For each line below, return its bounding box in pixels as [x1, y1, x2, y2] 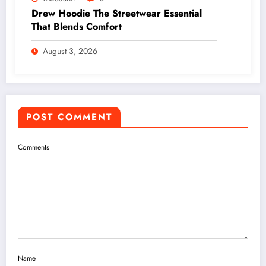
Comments [18, 142, 49, 153]
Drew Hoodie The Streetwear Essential [31, 7, 202, 21]
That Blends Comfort [31, 20, 122, 34]
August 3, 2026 [43, 45, 97, 58]
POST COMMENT [26, 110, 112, 124]
